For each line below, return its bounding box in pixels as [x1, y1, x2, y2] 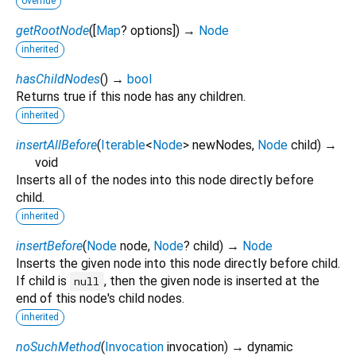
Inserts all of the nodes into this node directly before [16, 172, 314, 188]
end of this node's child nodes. [16, 290, 184, 306]
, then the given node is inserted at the [103, 273, 319, 288]
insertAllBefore [16, 137, 97, 153]
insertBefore [16, 238, 83, 253]
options [130, 22, 172, 38]
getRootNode [16, 22, 89, 38]
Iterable [101, 137, 145, 153]
